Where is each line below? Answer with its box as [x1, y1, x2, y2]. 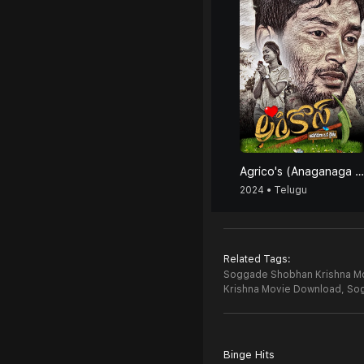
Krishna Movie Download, [223, 284, 344, 295]
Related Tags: [223, 253, 291, 265]
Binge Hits [223, 349, 275, 361]
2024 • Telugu [240, 184, 307, 196]
